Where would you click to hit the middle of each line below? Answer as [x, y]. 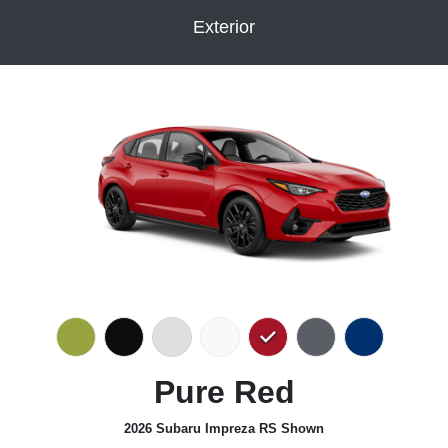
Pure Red [224, 392]
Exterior [224, 26]
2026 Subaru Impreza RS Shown [224, 429]
